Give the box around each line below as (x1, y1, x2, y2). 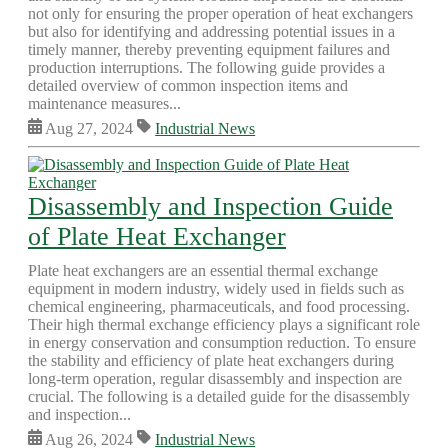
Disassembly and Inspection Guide (28, 192, 393, 221)
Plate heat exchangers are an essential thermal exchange (28, 262, 378, 279)
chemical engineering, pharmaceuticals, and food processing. (28, 298, 410, 315)
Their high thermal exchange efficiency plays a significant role (28, 316, 420, 333)
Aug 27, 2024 (42, 120, 138, 137)
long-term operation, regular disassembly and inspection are (28, 370, 402, 387)
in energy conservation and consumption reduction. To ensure (28, 334, 416, 351)
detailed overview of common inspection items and (28, 77, 348, 94)
